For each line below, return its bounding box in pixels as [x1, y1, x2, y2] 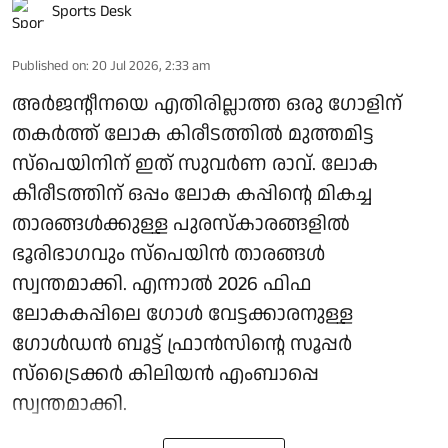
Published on [12, 56, 86, 77]
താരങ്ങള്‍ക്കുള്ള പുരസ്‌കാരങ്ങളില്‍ [12, 210, 350, 239]
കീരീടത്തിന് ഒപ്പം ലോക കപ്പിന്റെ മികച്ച [12, 180, 372, 209]
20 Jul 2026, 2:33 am [92, 56, 210, 77]
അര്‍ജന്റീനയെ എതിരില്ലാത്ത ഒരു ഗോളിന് [12, 90, 402, 119]
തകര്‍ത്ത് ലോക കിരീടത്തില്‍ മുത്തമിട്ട [12, 120, 374, 149]
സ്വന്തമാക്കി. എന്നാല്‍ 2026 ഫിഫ [12, 270, 312, 299]
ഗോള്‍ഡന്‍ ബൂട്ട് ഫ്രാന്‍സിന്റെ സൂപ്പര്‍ [12, 330, 352, 359]
